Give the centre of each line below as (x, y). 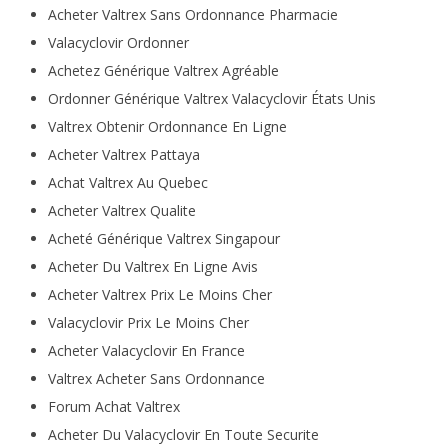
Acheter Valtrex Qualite (121, 210)
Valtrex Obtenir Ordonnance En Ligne (167, 126)
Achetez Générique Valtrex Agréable (163, 70)
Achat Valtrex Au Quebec (127, 182)
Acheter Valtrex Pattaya (123, 154)
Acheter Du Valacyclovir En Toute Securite (183, 434)
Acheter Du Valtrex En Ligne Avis (152, 266)
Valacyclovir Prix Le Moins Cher (148, 322)
